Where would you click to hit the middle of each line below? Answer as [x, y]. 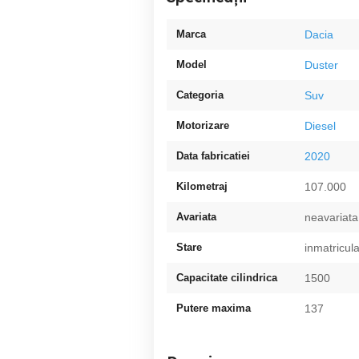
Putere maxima [214, 308]
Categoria [200, 95]
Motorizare [203, 125]
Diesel [320, 126]
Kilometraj [202, 186]
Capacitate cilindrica [227, 278]
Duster [321, 65]
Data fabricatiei [213, 156]
